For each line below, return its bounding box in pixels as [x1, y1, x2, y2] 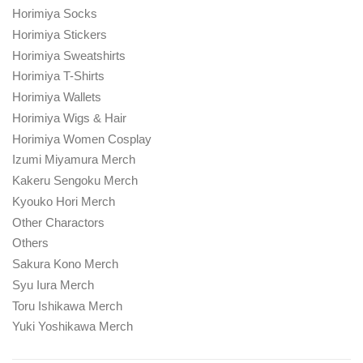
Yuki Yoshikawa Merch [12, 319, 133, 334]
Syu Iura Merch [12, 277, 94, 292]
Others [12, 236, 49, 250]
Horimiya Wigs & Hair [12, 110, 126, 125]
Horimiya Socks [12, 6, 97, 21]
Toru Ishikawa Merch [12, 298, 122, 313]
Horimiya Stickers [12, 27, 107, 41]
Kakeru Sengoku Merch [12, 173, 138, 188]
